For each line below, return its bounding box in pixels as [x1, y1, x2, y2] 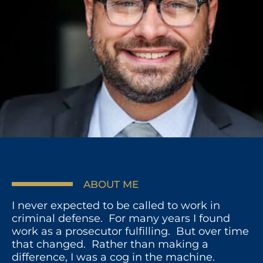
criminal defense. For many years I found [12, 211, 230, 225]
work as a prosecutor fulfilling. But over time [12, 224, 249, 238]
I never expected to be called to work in [12, 198, 220, 212]
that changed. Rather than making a [12, 237, 208, 251]
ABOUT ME [83, 178, 139, 190]
